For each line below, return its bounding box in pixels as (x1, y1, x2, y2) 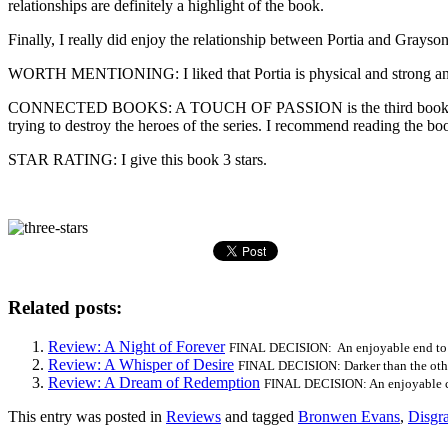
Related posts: (8, 297, 122, 319)
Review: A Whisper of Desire (48, 356, 234, 374)
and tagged (221, 408, 298, 426)
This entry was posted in (8, 408, 166, 426)
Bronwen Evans (298, 408, 400, 426)
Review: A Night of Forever (48, 338, 225, 356)
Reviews (166, 408, 221, 426)
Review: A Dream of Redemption (48, 374, 260, 392)
